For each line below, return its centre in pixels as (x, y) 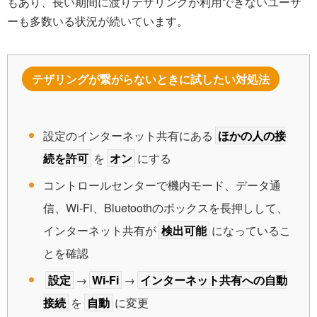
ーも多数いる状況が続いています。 (98, 21)
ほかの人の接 (252, 136)
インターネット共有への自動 (214, 280)
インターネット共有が (100, 231)
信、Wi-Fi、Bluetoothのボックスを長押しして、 (166, 208)
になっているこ (251, 231)
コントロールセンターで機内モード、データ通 (162, 185)
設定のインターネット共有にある (128, 136)
